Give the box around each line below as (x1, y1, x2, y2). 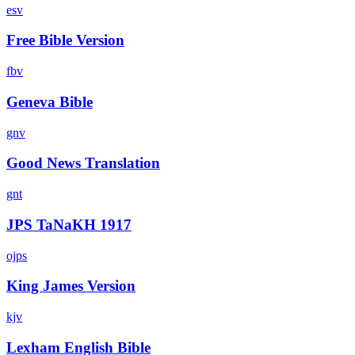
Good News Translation (6, 155, 160, 172)
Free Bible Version (6, 32, 124, 49)
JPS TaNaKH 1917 (6, 216, 132, 233)
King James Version (6, 277, 136, 295)
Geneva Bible (6, 93, 93, 110)
